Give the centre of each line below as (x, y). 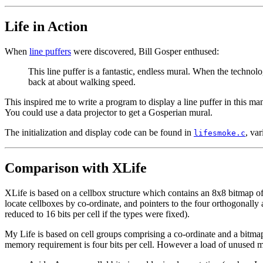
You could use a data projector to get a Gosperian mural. (109, 113)
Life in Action (46, 27)
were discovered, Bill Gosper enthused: (145, 52)
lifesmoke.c (220, 133)
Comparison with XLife (76, 168)
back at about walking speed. (82, 82)
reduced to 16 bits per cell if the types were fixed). (97, 214)
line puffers (50, 52)
